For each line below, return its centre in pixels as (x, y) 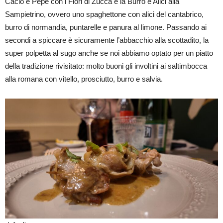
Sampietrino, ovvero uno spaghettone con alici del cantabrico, (104, 14)
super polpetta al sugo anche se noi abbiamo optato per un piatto (109, 53)
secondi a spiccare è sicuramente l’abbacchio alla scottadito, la (107, 40)
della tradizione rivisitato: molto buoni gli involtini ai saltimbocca (106, 66)
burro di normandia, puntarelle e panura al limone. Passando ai (106, 27)
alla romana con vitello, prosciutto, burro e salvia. (84, 79)
